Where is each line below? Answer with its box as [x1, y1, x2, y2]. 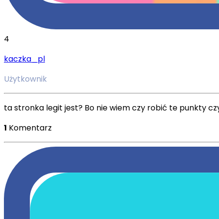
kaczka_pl [4, 53, 45, 65]
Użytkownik [4, 73, 47, 85]
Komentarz [9, 122, 52, 133]
